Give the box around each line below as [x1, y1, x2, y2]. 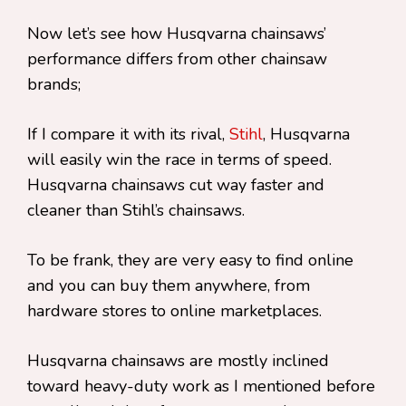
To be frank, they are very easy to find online [27, 249, 353, 271]
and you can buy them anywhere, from [27, 275, 310, 296]
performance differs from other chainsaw [27, 48, 327, 70]
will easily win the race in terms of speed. [27, 149, 332, 170]
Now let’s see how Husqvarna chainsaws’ [27, 23, 326, 44]
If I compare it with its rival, [27, 123, 229, 145]
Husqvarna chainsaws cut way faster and [27, 174, 324, 196]
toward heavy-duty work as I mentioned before [27, 375, 375, 397]
